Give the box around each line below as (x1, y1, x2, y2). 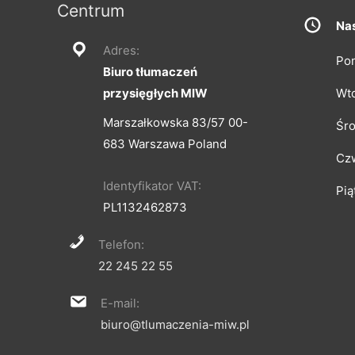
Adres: (103, 42, 139, 58)
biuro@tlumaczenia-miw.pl (101, 316, 250, 332)
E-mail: (101, 295, 139, 311)
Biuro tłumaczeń (103, 63, 197, 79)
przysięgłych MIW (103, 85, 208, 101)
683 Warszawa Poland (103, 136, 227, 151)
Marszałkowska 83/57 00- (103, 114, 248, 130)
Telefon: (98, 236, 144, 252)
